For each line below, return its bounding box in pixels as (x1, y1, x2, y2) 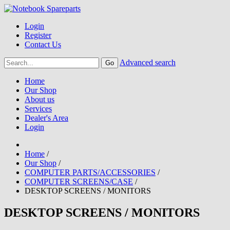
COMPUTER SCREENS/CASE (25, 177, 133, 186)
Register (25, 31, 51, 40)
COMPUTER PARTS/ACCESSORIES (25, 168, 156, 177)
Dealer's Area (25, 113, 68, 122)
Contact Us (25, 40, 61, 49)
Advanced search (120, 58, 176, 67)
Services (25, 104, 52, 113)
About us (25, 95, 54, 104)
